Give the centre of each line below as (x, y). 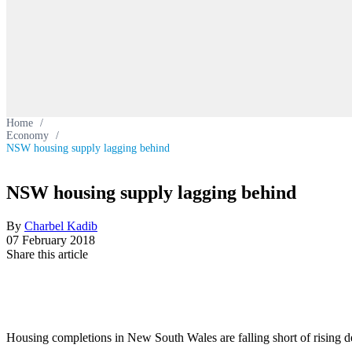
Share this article (47, 254)
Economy (27, 136)
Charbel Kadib (61, 225)
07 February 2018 (51, 240)
